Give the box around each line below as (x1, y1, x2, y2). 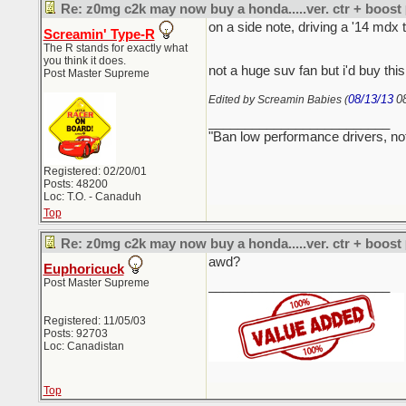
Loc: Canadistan (43, 340, 124, 353)
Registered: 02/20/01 (43, 165, 147, 178)
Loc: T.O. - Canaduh (43, 190, 141, 203)
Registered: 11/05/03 (43, 314, 146, 327)
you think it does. (43, 54, 126, 67)
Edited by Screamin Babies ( (208, 93, 348, 106)
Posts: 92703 (43, 327, 108, 340)
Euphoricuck (43, 262, 124, 276)
